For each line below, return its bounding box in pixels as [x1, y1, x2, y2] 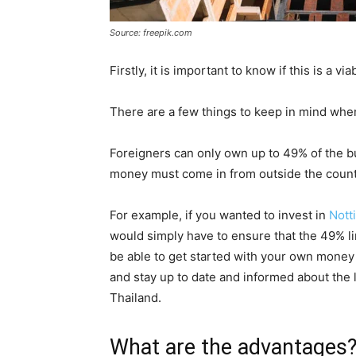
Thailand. [110, 289, 161, 305]
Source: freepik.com [110, 26, 192, 38]
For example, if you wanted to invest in [110, 207, 329, 222]
